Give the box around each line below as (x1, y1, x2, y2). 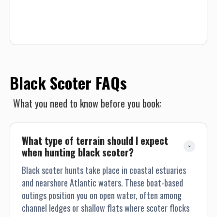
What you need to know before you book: (13, 96, 161, 111)
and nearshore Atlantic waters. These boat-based (22, 176, 183, 189)
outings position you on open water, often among (22, 189, 182, 202)
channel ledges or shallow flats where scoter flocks (22, 201, 189, 215)
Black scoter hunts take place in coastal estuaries (22, 164, 186, 177)
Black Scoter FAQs (10, 71, 127, 94)
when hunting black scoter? (22, 145, 134, 160)
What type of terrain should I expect (22, 133, 168, 148)
